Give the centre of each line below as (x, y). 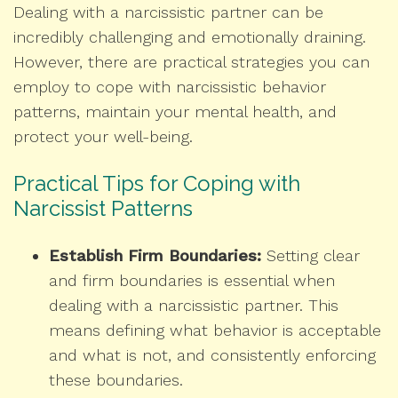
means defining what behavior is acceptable (215, 330)
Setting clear (310, 256)
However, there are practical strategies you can (191, 62)
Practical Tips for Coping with (157, 184)
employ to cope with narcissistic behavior (170, 87)
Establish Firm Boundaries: (155, 256)
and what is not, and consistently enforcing (212, 355)
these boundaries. (116, 380)
